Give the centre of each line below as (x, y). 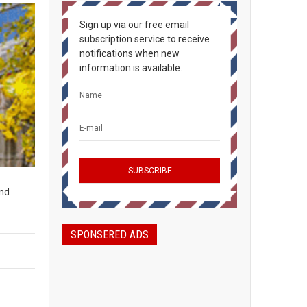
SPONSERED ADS (110, 235)
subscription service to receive (145, 39)
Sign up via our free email (134, 25)
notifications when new (130, 53)
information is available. (131, 68)
